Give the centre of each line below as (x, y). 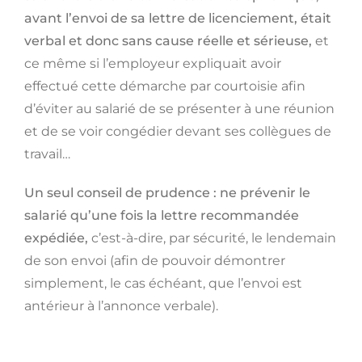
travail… (47, 154)
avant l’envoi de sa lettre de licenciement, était (177, 19)
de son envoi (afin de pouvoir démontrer (154, 261)
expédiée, (56, 238)
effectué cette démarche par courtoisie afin (164, 86)
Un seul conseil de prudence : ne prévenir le (167, 193)
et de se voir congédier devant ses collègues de (177, 132)
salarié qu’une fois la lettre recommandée (161, 216)
